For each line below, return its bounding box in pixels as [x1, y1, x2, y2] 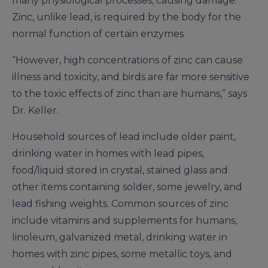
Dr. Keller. [12, 105, 59, 117]
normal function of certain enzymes [12, 28, 184, 40]
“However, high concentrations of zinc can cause [12, 54, 243, 66]
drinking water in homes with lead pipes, [12, 148, 204, 160]
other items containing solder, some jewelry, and [12, 181, 242, 193]
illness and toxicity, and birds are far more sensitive [12, 71, 249, 83]
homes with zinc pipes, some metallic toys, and [12, 248, 232, 260]
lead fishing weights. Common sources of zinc [12, 198, 229, 210]
